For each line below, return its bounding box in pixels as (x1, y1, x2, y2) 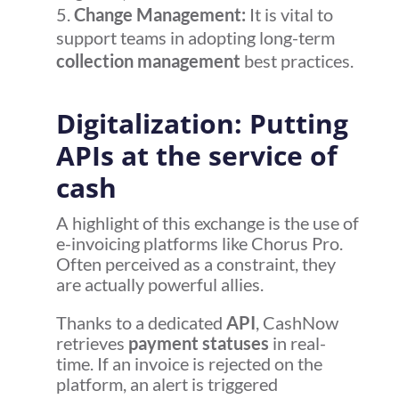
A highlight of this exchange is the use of (55, 212, 359, 234)
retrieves (55, 332, 128, 354)
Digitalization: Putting (55, 105, 348, 142)
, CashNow (255, 312, 338, 334)
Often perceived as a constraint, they (55, 253, 336, 275)
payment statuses (127, 332, 269, 354)
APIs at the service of (55, 137, 338, 175)
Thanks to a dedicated (55, 312, 226, 334)
